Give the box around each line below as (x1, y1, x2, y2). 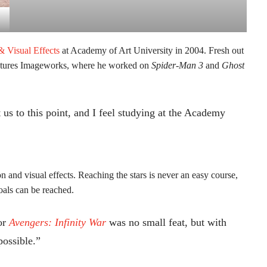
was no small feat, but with (106, 216, 226, 229)
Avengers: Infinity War (9, 216, 106, 229)
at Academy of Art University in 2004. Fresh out (60, 45, 244, 56)
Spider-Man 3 (151, 60, 203, 71)
